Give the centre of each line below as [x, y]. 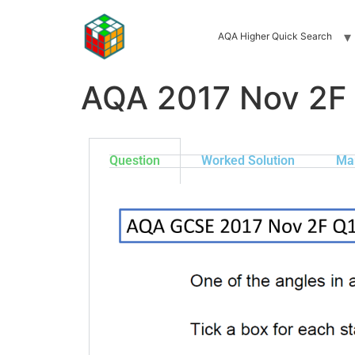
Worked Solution [248, 160]
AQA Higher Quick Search [275, 36]
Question [135, 160]
